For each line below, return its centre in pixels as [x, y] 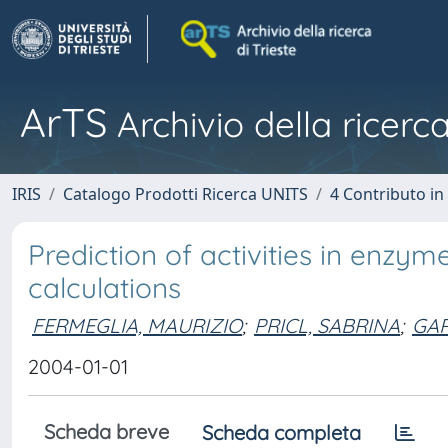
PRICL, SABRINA [327, 325]
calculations [104, 287]
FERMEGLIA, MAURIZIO [137, 325]
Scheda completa [281, 432]
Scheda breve [106, 431]
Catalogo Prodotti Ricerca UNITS [185, 194]
